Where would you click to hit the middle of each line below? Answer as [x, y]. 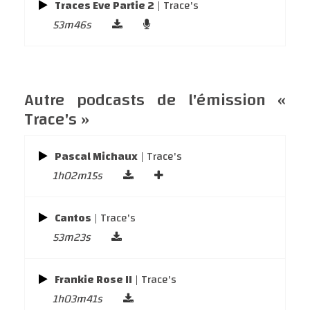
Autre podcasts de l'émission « [155, 100]
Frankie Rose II [93, 280]
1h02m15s [77, 176]
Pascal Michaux [96, 156]
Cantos [73, 218]
